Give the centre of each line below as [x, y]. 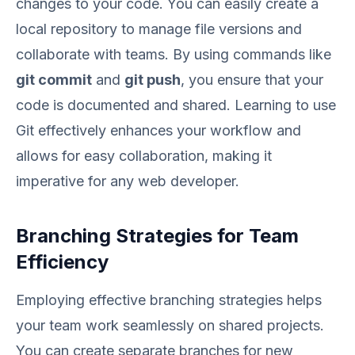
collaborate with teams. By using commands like [174, 54]
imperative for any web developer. [128, 181]
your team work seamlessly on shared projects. [170, 325]
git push [153, 80]
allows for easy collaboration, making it [144, 156]
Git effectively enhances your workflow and [158, 130]
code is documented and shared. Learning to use [176, 105]
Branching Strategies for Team [157, 236]
